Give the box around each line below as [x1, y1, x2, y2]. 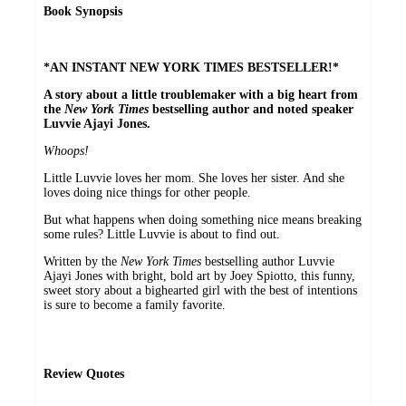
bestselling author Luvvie [201, 255, 334, 269]
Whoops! [43, 144, 89, 159]
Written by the [43, 255, 121, 269]
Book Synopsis [43, 5, 122, 19]
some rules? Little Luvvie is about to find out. [43, 227, 280, 242]
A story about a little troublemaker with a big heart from [43, 88, 358, 102]
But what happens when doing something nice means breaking [43, 213, 362, 227]
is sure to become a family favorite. [43, 298, 226, 313]
